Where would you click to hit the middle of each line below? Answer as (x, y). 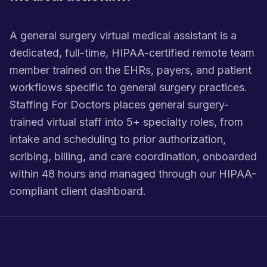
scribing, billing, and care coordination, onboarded (133, 156)
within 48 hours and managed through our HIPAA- (133, 174)
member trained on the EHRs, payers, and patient (131, 70)
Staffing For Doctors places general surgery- (119, 105)
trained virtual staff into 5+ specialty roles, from (126, 122)
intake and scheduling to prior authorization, (118, 139)
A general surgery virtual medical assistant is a (123, 35)
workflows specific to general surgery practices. (128, 87)
